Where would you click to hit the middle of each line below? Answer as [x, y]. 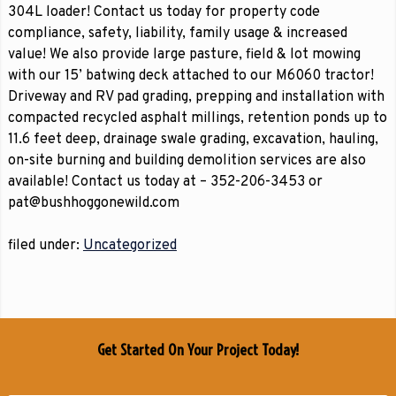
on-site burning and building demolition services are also [187, 161]
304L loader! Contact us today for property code [164, 12]
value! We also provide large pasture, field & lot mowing [184, 55]
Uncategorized [129, 246]
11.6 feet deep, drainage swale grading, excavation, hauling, [193, 140]
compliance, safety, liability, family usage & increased [177, 34]
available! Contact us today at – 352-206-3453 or [165, 182]
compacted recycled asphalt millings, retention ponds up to [197, 118]
